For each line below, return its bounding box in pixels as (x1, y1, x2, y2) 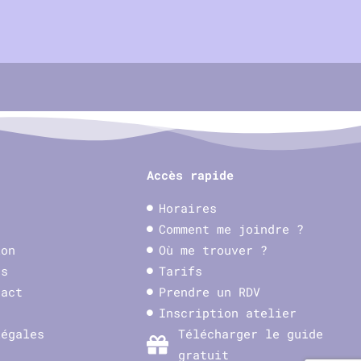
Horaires (159, 200, 218, 216)
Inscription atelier (159, 305, 297, 321)
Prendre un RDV (159, 284, 261, 300)
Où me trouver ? (159, 242, 268, 258)
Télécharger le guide (178, 326, 324, 342)
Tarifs (159, 263, 203, 279)
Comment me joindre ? (159, 221, 305, 237)
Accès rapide (147, 167, 234, 183)
